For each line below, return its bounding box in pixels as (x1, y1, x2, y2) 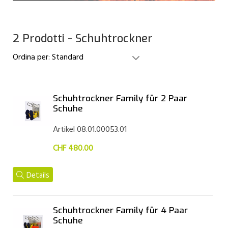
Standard (52, 51, 83, 65)
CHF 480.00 (52, 142, 93, 156)
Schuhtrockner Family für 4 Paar (52, 205, 188, 217)
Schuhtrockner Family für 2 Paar (52, 93, 187, 105)
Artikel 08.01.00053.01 (52, 123, 127, 137)
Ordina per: (13, 51, 52, 65)
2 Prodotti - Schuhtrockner (13, 31, 153, 46)
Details (26, 169, 49, 182)
